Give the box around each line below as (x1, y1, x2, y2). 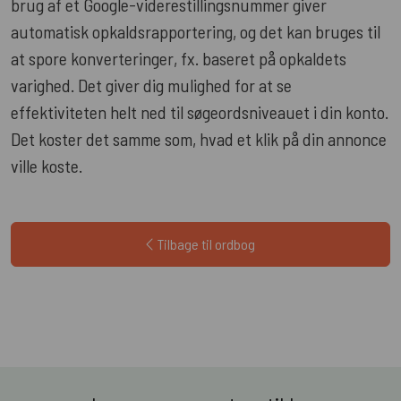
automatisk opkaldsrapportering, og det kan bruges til (11, 20, 380, 42)
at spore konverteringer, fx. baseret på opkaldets (11, 47, 346, 69)
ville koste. (11, 154, 82, 176)
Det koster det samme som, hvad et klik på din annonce (11, 127, 387, 149)
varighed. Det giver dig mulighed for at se (11, 73, 292, 96)
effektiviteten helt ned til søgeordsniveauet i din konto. (11, 100, 388, 123)
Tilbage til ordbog (155, 235, 255, 252)
